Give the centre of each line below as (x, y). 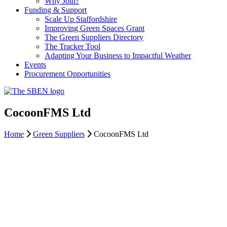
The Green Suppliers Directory (94, 37)
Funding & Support (55, 10)
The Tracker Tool (72, 46)
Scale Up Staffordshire (81, 19)
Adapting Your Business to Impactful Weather (118, 55)
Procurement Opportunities (67, 74)
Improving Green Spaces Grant (94, 28)
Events (35, 65)
